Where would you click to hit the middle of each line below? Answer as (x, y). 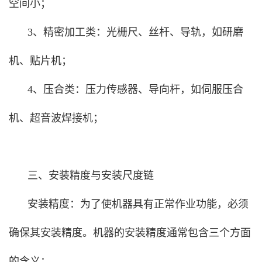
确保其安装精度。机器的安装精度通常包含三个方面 (130, 232)
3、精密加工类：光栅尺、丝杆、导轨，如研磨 (135, 32)
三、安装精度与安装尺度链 (91, 175)
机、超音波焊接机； (56, 118)
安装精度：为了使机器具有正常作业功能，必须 (138, 204)
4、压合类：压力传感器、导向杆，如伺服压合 (135, 89)
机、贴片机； (40, 61)
